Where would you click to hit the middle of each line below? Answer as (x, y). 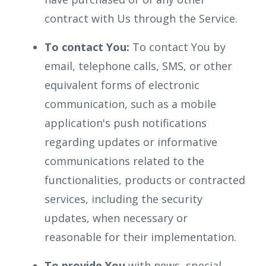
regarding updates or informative (131, 142)
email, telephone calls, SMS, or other (138, 66)
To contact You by (178, 47)
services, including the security (123, 199)
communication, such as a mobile (130, 104)
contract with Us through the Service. (141, 18)
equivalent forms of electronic (122, 85)
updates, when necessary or (116, 218)
